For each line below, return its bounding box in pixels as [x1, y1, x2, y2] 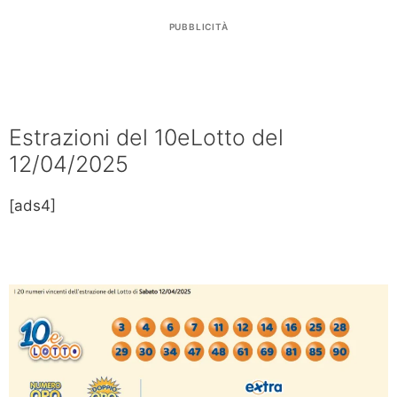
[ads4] [9, 197, 56, 215]
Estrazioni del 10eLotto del [9, 124, 284, 152]
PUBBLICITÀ [168, 21, 229, 33]
